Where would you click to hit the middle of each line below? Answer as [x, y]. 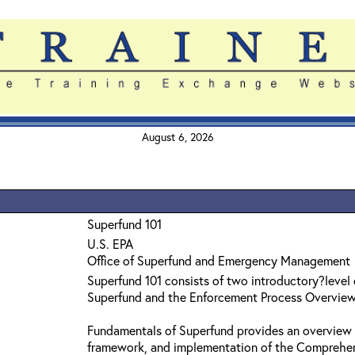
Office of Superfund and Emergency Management [219, 260]
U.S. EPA [110, 244]
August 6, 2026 [177, 137]
